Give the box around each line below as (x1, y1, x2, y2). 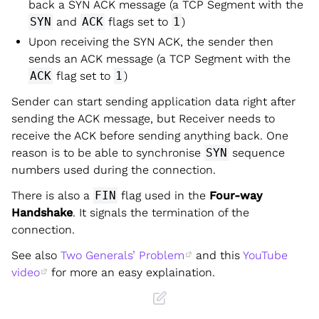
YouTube (243, 248, 288, 262)
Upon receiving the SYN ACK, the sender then (28, 34, 273, 48)
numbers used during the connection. (11, 162, 216, 177)
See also (11, 248, 61, 262)
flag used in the (117, 188, 209, 202)
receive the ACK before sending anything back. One (11, 128, 288, 142)
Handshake (11, 205, 73, 219)
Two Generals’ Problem (61, 248, 184, 262)
